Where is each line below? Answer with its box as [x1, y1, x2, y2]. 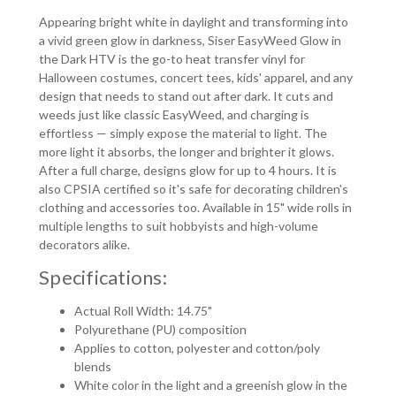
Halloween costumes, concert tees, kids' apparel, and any [39, 69, 354, 85]
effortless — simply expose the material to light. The [39, 125, 328, 141]
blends [74, 358, 112, 374]
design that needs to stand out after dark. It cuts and [39, 88, 334, 103]
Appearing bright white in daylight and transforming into [39, 13, 349, 29]
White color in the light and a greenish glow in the [74, 377, 348, 392]
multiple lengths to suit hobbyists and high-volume [39, 217, 319, 233]
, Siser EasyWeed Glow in [202, 32, 342, 48]
